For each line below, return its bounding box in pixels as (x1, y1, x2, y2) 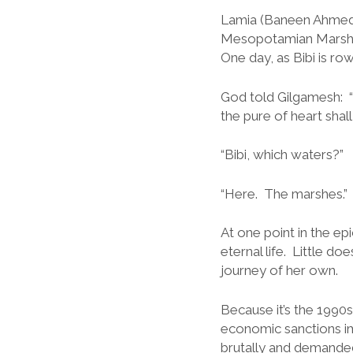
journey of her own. (220, 262, 338, 278)
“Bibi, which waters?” (220, 147, 344, 162)
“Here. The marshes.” (220, 185, 347, 202)
